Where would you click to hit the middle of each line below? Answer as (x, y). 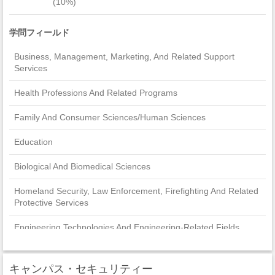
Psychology (36, 251)
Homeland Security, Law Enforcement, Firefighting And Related (136, 191)
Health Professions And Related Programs (96, 92)
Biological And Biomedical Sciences (82, 166)
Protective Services (51, 202)
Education (33, 141)
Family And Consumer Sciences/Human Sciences (110, 117)
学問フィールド (39, 32)
